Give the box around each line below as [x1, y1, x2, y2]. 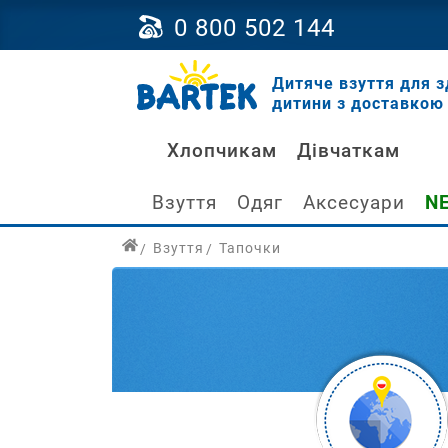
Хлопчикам [167, 138, 277, 162]
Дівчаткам [297, 138, 400, 162]
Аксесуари [303, 191, 405, 214]
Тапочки [219, 239, 281, 256]
